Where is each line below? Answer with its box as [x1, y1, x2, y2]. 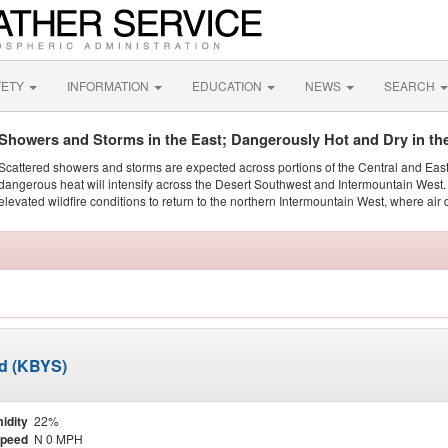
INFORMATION [67, 77, 152, 94]
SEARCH [384, 77, 438, 94]
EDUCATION [192, 77, 265, 94]
